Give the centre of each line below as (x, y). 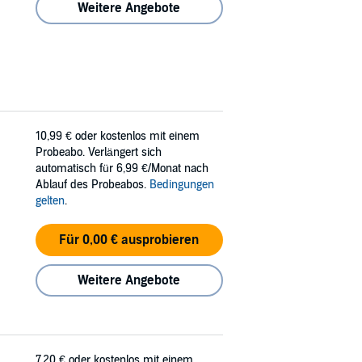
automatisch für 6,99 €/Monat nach (122, 168)
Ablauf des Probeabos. (93, 185)
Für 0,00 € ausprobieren (129, 240)
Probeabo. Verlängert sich (99, 152)
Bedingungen (182, 185)
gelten (50, 201)
